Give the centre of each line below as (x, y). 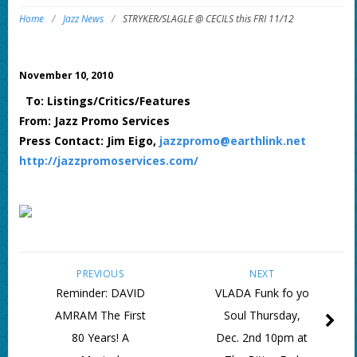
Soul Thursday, (262, 316)
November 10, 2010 (66, 76)
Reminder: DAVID (100, 293)
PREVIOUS (100, 274)
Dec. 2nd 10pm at (262, 338)
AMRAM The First (100, 316)
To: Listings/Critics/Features (104, 101)
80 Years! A (100, 338)
